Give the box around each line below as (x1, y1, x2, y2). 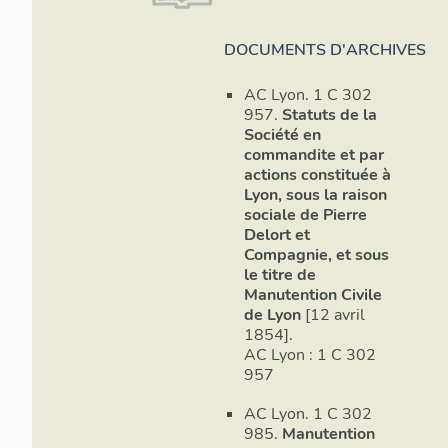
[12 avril (301, 304, 365, 327)
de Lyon (244, 304, 301, 327)
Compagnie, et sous (244, 244, 389, 267)
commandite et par (244, 144, 384, 167)
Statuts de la (282, 104, 377, 127)
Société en (244, 124, 321, 147)
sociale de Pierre (244, 204, 367, 227)
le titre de (244, 264, 316, 287)
